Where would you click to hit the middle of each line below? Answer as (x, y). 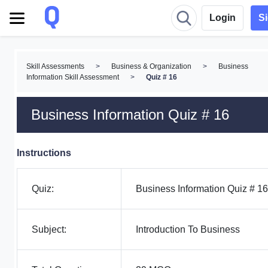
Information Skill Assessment (73, 77)
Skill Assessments (55, 66)
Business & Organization (151, 66)
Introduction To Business (188, 229)
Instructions (44, 153)
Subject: (49, 229)
